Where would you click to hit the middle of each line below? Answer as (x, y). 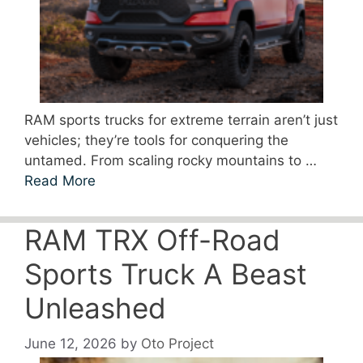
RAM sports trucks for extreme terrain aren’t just (181, 120)
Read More (60, 180)
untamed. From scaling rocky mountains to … (171, 160)
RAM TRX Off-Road (152, 239)
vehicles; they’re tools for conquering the (156, 140)
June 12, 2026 (70, 344)
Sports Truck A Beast (166, 273)
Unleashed (95, 307)
